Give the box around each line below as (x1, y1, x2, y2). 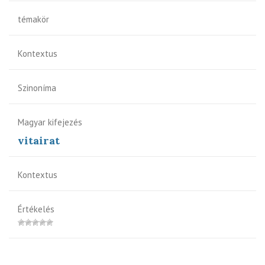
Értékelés (18, 203, 54, 215)
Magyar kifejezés (18, 116, 82, 128)
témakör (18, 13, 49, 25)
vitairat (18, 133, 60, 147)
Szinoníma (18, 82, 56, 93)
